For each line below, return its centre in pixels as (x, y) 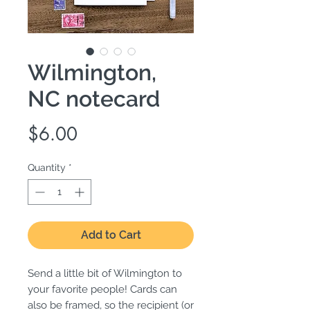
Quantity (47, 168)
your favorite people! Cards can (102, 290)
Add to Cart (111, 235)
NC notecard (94, 99)
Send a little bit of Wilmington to (105, 274)
